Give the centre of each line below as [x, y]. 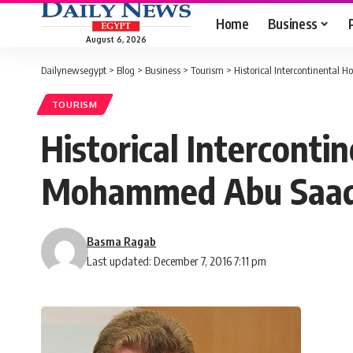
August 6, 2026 [116, 39]
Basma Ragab [122, 242]
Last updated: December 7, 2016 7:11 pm [177, 261]
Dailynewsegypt [74, 70]
